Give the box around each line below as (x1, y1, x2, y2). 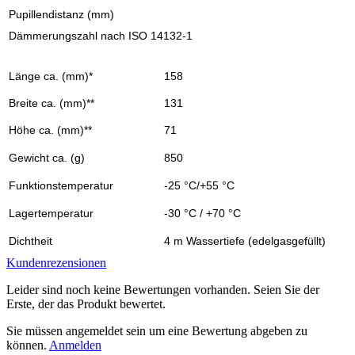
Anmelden (49, 338, 101, 352)
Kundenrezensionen (6, 255, 106, 269)
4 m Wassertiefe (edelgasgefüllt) (164, 234, 326, 247)
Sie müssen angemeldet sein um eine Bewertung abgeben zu (6, 323, 307, 338)
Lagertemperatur (9, 206, 94, 219)
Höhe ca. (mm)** (9, 123, 92, 136)
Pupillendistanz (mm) (9, 7, 114, 21)
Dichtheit (9, 234, 52, 247)
